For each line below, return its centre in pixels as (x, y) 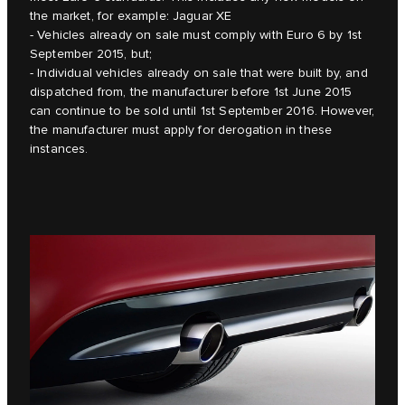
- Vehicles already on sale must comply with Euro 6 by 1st (196, 36)
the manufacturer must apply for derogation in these (181, 131)
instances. (59, 150)
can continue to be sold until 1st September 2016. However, (202, 112)
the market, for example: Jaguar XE (131, 17)
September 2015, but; (91, 55)
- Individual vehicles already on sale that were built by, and (199, 74)
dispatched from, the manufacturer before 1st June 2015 (191, 93)
